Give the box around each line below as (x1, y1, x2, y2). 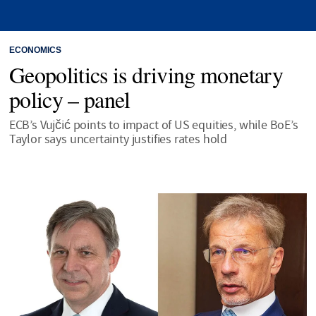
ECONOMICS (8, 44, 61, 56)
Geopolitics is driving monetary (8, 59, 283, 90)
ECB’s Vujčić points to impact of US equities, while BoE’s (8, 116, 298, 133)
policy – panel (8, 83, 130, 114)
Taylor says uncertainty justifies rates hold (8, 130, 228, 147)
